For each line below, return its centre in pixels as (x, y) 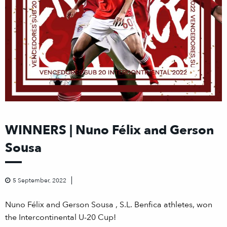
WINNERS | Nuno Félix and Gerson (109, 130)
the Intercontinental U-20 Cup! (61, 217)
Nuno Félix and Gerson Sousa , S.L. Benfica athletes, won (109, 204)
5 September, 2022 (40, 180)
